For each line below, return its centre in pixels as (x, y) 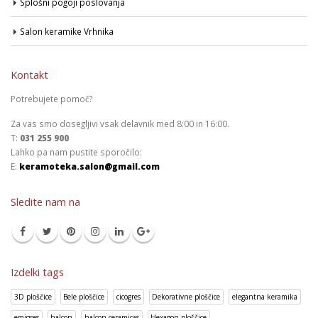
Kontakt (29, 74)
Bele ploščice (84, 297)
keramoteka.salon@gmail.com (89, 166)
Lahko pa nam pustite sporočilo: (76, 152)
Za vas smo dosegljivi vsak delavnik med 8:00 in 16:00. (120, 123)
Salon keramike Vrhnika (67, 31)
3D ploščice (33, 297)
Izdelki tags (37, 272)
